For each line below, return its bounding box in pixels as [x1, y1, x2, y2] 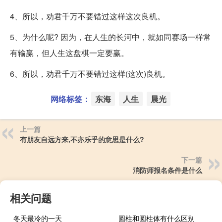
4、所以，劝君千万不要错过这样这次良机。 [10, 10, 165, 22]
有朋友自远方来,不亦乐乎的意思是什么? [20, 134, 144, 145]
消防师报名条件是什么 [133, 165, 202, 175]
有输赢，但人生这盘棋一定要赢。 [10, 47, 129, 59]
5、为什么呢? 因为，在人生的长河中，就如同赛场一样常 [10, 31, 211, 43]
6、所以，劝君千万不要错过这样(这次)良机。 [10, 68, 170, 80]
